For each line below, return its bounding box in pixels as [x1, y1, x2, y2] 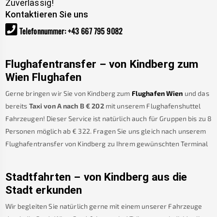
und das [184, 89, 209, 98]
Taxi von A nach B [29, 102, 84, 110]
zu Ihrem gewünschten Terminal [107, 139, 208, 148]
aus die [152, 170, 187, 184]
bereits [5, 102, 28, 110]
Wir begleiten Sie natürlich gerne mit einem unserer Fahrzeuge [5, 202, 202, 211]
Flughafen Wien [131, 89, 183, 98]
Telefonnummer [19, 25, 64, 37]
